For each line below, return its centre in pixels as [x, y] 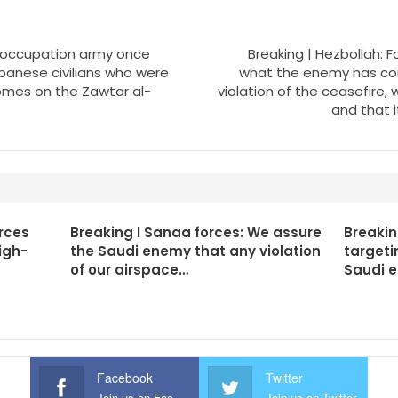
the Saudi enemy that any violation [195, 251]
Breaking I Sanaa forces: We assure [195, 232]
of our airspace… [129, 270]
